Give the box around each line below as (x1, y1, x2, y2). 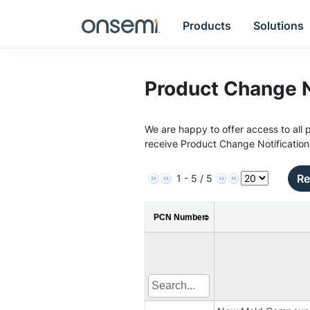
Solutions (253, 18, 304, 33)
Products (183, 18, 232, 33)
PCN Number (154, 212, 206, 222)
